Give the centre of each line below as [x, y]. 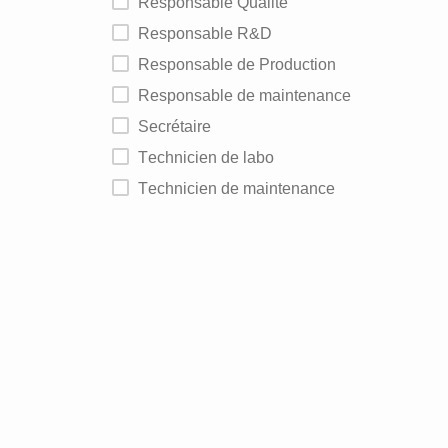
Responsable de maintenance [250, 95]
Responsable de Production [243, 64]
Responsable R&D [211, 33]
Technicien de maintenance [241, 188]
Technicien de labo [211, 157]
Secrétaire [180, 126]
